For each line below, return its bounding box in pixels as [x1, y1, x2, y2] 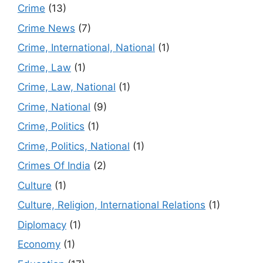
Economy [18, 238, 60, 251]
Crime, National [18, 100, 90, 113]
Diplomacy [18, 218, 66, 231]
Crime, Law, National [18, 81, 116, 93]
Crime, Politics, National [18, 140, 130, 152]
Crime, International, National [18, 42, 155, 54]
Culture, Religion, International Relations [18, 199, 205, 211]
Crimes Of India [18, 160, 90, 172]
